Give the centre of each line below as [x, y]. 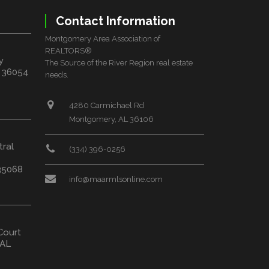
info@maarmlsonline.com [116, 179]
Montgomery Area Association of [103, 38]
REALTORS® [68, 50]
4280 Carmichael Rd [107, 105]
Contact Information [116, 21]
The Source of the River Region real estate [119, 62]
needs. [57, 74]
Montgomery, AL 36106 [111, 119]
